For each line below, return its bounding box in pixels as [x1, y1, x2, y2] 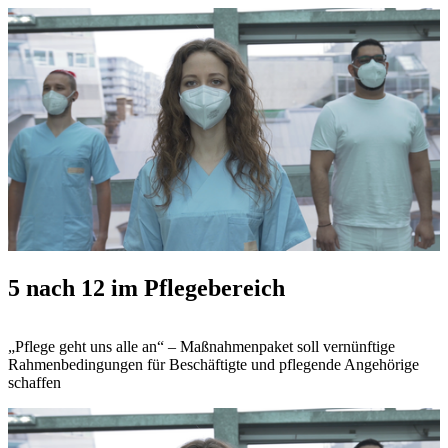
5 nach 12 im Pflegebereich [8, 274, 285, 301]
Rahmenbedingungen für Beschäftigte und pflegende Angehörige [8, 355, 419, 373]
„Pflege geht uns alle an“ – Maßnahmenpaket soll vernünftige [8, 337, 395, 355]
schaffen [8, 373, 61, 391]
